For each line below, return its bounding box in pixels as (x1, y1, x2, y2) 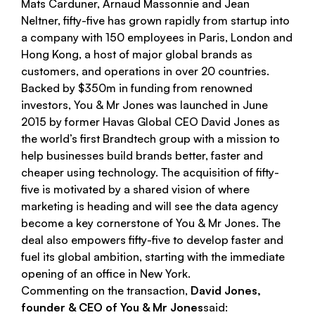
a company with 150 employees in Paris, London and (21, 30, 292, 44)
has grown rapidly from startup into (105, 13, 290, 27)
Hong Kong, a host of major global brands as (21, 47, 252, 61)
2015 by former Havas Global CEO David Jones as (21, 115, 280, 129)
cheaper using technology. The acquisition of (21, 165, 256, 179)
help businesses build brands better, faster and (21, 148, 263, 162)
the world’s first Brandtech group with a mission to (21, 131, 280, 146)
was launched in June (154, 98, 268, 112)
